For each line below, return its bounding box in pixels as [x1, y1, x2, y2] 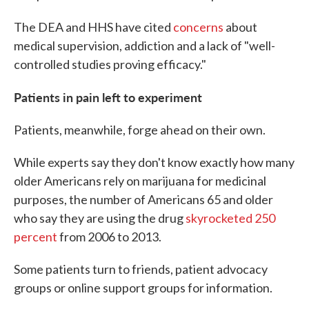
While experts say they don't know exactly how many [14, 154, 295, 170]
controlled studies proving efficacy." [14, 56, 206, 72]
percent [14, 228, 57, 244]
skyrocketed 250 [186, 210, 275, 226]
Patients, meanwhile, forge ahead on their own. [14, 121, 266, 137]
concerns [173, 19, 223, 34]
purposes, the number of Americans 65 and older [14, 191, 273, 207]
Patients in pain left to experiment [14, 88, 202, 106]
